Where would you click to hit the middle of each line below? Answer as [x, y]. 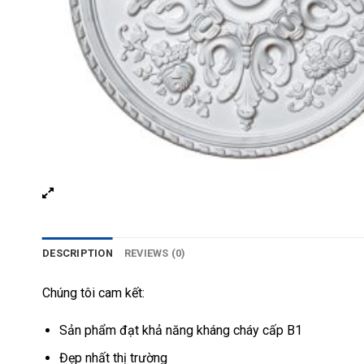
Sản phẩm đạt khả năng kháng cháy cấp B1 [180, 330]
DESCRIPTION [78, 253]
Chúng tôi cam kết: [93, 293]
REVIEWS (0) [155, 253]
